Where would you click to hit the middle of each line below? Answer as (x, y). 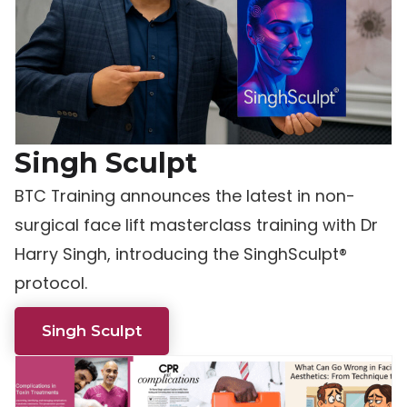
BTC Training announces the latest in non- (185, 196)
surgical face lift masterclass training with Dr (196, 225)
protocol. (51, 283)
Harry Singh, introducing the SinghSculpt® (181, 254)
